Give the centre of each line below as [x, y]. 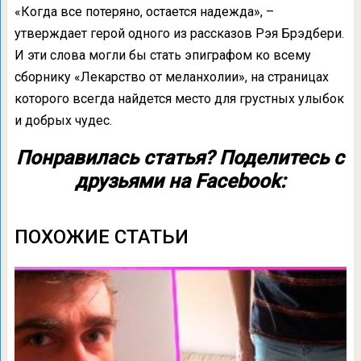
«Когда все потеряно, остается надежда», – [144, 12]
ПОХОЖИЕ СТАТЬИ [101, 237]
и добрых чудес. [63, 120]
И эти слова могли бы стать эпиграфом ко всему [162, 55]
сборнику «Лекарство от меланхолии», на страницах [171, 77]
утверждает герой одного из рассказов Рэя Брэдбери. [179, 33]
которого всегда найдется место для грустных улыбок [179, 99]
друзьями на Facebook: [180, 181]
